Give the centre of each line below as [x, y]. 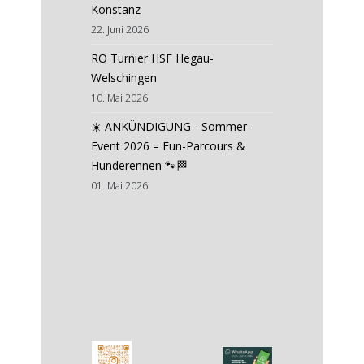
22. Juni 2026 [120, 29]
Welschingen [124, 77]
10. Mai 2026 [119, 97]
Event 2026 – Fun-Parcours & [168, 145]
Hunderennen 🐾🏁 [139, 165]
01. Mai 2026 [119, 185]
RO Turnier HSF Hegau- [152, 58]
